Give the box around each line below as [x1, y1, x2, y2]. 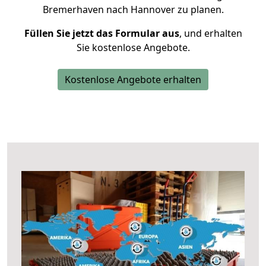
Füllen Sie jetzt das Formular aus [24, 27, 179, 40]
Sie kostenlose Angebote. [76, 41, 190, 54]
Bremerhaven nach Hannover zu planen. [42, 3, 224, 16]
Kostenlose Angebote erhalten [65, 73, 201, 86]
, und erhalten [179, 27, 242, 40]
